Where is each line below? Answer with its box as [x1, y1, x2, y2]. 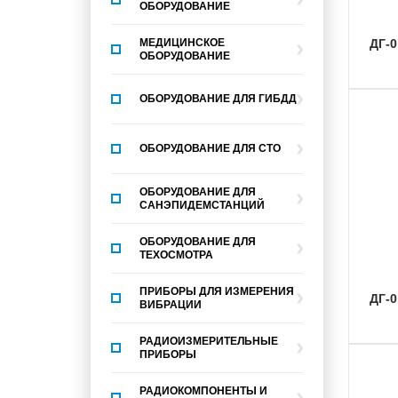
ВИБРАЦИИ [139, 298, 202, 311]
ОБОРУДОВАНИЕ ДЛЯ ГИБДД [139, 92, 297, 105]
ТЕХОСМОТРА [139, 248, 213, 261]
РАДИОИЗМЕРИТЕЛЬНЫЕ [139, 334, 278, 347]
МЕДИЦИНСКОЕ [139, 36, 225, 49]
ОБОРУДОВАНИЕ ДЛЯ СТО [139, 142, 281, 155]
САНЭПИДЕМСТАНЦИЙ [139, 198, 265, 211]
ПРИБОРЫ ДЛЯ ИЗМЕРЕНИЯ [139, 284, 294, 298]
